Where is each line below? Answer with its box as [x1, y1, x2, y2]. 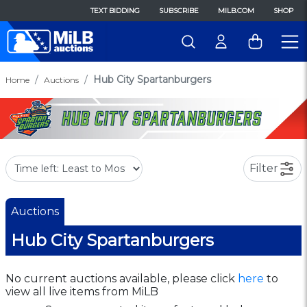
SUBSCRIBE [159, 6, 199, 15]
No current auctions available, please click [5, 271, 238, 285]
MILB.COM [218, 6, 254, 15]
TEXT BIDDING [90, 6, 140, 15]
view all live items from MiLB [5, 284, 158, 298]
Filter [249, 161, 278, 175]
